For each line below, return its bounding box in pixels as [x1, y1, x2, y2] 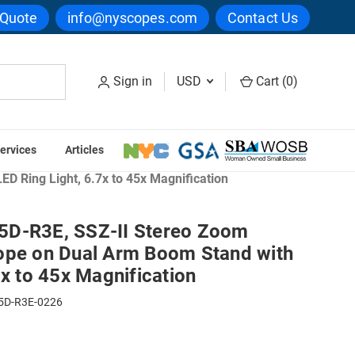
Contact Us [227, 9, 298, 26]
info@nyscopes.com [67, 9, 197, 26]
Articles [64, 143, 104, 157]
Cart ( [253, 74, 286, 90]
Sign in [113, 74, 152, 90]
